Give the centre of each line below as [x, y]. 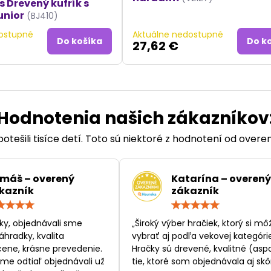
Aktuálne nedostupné [178, 35]
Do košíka [80, 41]
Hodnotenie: [93, 204]
